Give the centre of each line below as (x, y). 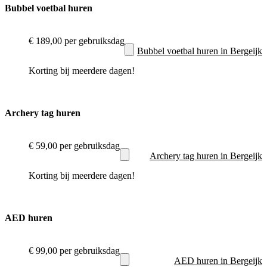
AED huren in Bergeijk (218, 260)
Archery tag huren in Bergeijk (206, 156)
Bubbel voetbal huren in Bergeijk (200, 51)
